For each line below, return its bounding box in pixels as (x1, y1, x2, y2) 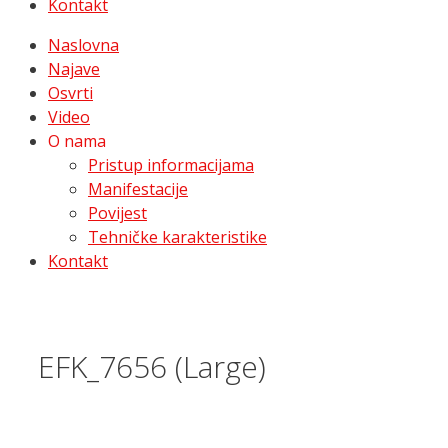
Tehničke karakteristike (88, 226, 267, 248)
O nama (48, 130, 106, 152)
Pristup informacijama (88, 154, 254, 176)
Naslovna (48, 34, 119, 56)
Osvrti (48, 82, 93, 104)
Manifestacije (88, 178, 188, 200)
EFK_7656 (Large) (38, 345, 266, 387)
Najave (48, 58, 100, 80)
